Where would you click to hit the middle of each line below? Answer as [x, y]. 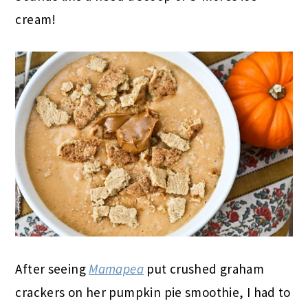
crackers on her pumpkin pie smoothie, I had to [153, 293]
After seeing [52, 269]
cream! [36, 20]
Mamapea [117, 269]
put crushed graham [204, 269]
